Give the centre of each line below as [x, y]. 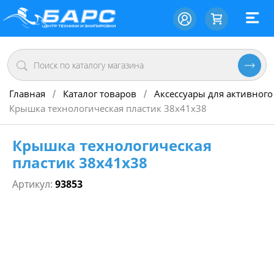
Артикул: [34, 184]
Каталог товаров [100, 94]
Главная [27, 94]
